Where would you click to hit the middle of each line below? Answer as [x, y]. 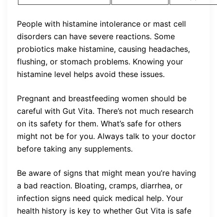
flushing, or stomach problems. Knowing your [100, 62]
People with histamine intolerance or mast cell [101, 24]
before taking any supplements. [75, 149]
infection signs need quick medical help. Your [100, 198]
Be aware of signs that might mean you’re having [107, 173]
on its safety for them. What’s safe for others [99, 124]
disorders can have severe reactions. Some [96, 37]
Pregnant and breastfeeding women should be [102, 99]
